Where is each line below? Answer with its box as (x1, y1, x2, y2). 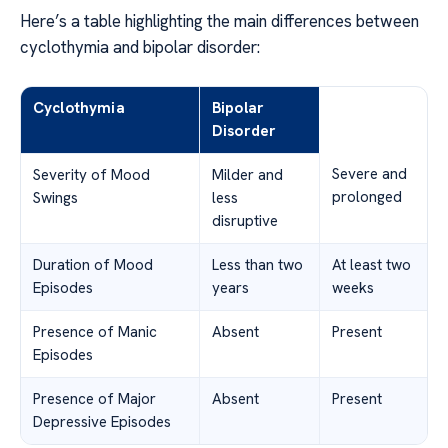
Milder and (212, 165, 283, 186)
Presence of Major (33, 389, 156, 410)
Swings (33, 188, 78, 209)
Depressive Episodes (33, 412, 171, 433)
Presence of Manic (33, 322, 157, 343)
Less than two (212, 255, 303, 276)
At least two (332, 255, 411, 276)
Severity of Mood (33, 165, 150, 186)
